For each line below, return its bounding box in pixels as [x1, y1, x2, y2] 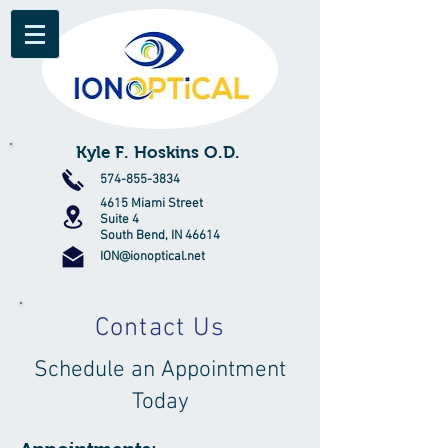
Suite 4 [100, 212, 139, 228]
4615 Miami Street [100, 196, 203, 212]
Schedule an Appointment [34, 356, 286, 384]
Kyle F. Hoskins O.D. [75, 143, 245, 162]
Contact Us [94, 313, 226, 344]
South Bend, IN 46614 [100, 228, 220, 244]
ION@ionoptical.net [100, 249, 205, 265]
